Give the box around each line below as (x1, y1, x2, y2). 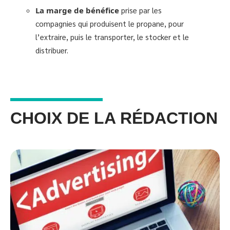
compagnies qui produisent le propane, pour (35, 18, 184, 28)
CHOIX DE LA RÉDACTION (10, 109, 218, 127)
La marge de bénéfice (35, 5, 119, 15)
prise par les (119, 5, 162, 15)
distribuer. (35, 45, 68, 55)
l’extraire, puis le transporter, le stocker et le (35, 31, 189, 42)
